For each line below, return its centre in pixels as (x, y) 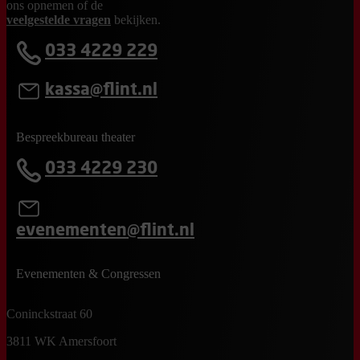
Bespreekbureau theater (76, 137)
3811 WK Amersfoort (61, 341)
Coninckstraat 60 (49, 314)
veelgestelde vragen (59, 20)
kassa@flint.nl (101, 90)
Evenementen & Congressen (88, 274)
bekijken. (136, 20)
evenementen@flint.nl (105, 231)
